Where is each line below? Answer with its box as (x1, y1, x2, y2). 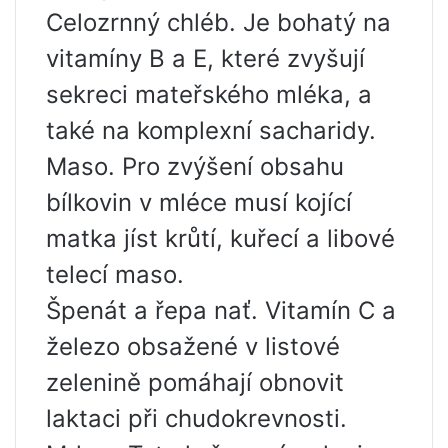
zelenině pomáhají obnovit (46, 368, 344, 398)
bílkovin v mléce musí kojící (46, 188, 352, 218)
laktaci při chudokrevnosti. (46, 404, 347, 434)
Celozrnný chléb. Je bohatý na (46, 8, 391, 38)
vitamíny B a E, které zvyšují (46, 44, 365, 74)
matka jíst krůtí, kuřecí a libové (46, 224, 395, 254)
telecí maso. (46, 260, 184, 290)
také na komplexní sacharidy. (46, 116, 376, 146)
